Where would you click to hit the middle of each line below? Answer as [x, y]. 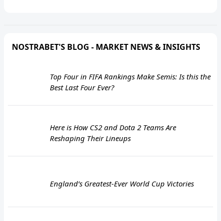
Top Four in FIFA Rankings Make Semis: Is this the [130, 76]
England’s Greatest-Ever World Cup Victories [122, 183]
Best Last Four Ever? [82, 87]
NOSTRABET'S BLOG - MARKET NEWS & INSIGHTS [106, 47]
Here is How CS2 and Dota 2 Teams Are [113, 127]
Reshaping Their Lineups [90, 138]
